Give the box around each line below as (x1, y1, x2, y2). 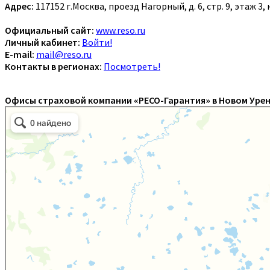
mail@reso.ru (36, 48, 92, 60)
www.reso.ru (96, 24, 145, 36)
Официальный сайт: (5, 24, 94, 36)
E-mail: (5, 48, 34, 60)
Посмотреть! (104, 60, 160, 72)
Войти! (82, 36, 112, 48)
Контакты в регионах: (5, 60, 102, 72)
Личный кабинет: (5, 36, 80, 48)
